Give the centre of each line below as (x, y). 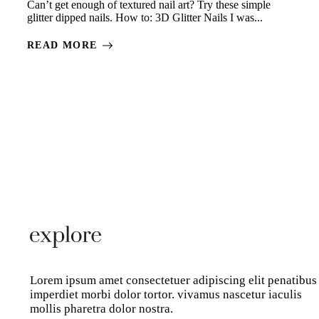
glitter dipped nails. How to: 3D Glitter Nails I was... (145, 18)
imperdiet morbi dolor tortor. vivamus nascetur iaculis (166, 295)
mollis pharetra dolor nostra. (101, 309)
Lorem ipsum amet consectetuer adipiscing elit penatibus (173, 281)
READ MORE (62, 46)
